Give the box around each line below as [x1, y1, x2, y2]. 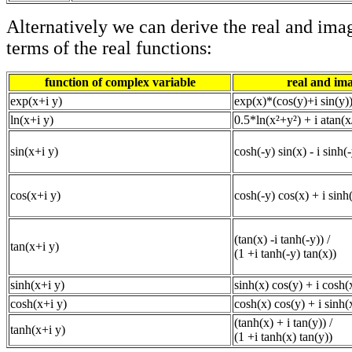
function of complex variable [44, 75, 196, 89]
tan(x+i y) [10, 239, 59, 253]
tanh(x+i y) [10, 322, 65, 336]
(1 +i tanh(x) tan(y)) [234, 329, 332, 343]
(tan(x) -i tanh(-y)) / [234, 232, 330, 246]
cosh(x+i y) [10, 296, 67, 310]
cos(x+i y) [10, 188, 60, 202]
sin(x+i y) [10, 144, 58, 158]
